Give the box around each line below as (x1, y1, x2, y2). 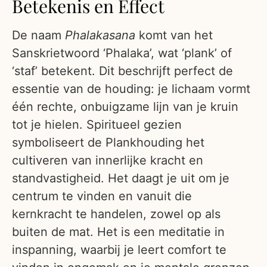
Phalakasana (65, 28, 135, 43)
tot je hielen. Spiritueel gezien (12, 117, 182, 132)
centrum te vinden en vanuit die (12, 189, 192, 204)
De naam (12, 28, 65, 43)
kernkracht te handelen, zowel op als (12, 207, 221, 222)
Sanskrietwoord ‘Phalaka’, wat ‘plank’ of (12, 46, 232, 61)
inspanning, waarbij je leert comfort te (12, 243, 226, 257)
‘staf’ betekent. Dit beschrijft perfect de (12, 64, 233, 79)
